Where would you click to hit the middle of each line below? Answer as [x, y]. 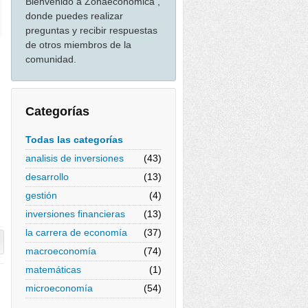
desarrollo [47, 177]
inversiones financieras [75, 214]
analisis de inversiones [75, 158]
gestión [41, 195]
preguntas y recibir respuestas [91, 30]
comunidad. [51, 59]
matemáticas [53, 269]
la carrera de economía [76, 232]
